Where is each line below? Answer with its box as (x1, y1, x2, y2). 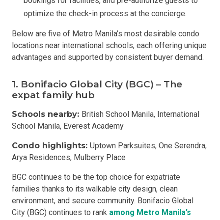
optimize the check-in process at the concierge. (24, 9, 187, 18)
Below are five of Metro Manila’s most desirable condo (12, 29, 199, 38)
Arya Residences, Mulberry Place (12, 153, 126, 162)
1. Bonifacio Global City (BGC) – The (12, 79, 182, 90)
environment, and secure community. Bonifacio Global (12, 196, 193, 205)
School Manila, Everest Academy (12, 121, 124, 131)
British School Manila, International (82, 110, 199, 119)
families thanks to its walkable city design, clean (12, 184, 178, 193)
